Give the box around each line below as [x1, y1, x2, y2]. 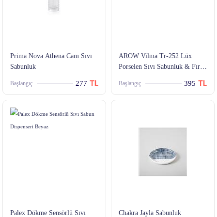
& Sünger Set [119, 74, 156, 81]
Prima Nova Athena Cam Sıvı [10, 52, 92, 60]
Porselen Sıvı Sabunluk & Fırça [119, 63, 206, 71]
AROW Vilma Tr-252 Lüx [119, 52, 192, 60]
